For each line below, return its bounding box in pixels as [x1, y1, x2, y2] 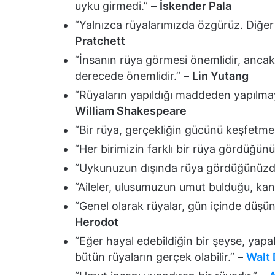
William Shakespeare [75, 104, 187, 117]
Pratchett [75, 34, 125, 47]
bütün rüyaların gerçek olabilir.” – [75, 250, 246, 263]
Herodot [75, 215, 118, 228]
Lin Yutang [192, 69, 249, 82]
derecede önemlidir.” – [75, 69, 192, 82]
